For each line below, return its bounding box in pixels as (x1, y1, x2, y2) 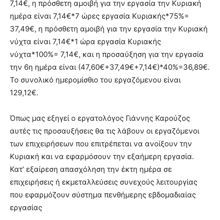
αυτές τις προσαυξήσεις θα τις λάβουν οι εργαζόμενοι (10, 126, 199, 136)
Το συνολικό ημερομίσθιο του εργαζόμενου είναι (10, 75, 181, 85)
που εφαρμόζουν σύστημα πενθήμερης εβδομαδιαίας (10, 190, 196, 200)
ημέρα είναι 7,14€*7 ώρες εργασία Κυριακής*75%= (10, 11, 189, 21)
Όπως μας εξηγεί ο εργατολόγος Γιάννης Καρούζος (10, 113, 190, 123)
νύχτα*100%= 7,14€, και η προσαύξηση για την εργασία (10, 50, 204, 59)
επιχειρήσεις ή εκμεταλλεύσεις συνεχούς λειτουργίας (10, 177, 197, 187)
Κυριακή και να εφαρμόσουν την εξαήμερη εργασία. (10, 152, 194, 162)
